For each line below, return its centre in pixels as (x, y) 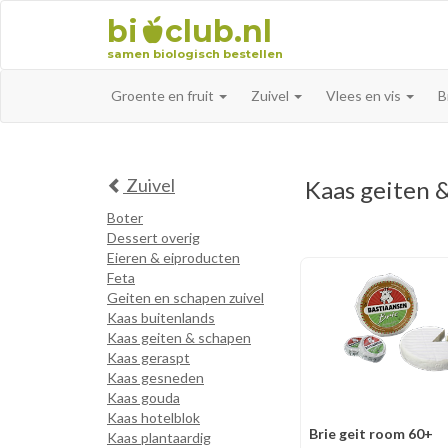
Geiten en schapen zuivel (185, 297)
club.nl (218, 31)
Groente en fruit (164, 95)
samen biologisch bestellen (195, 54)
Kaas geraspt (148, 357)
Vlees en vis (365, 95)
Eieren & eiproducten (173, 257)
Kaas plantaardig (159, 437)
